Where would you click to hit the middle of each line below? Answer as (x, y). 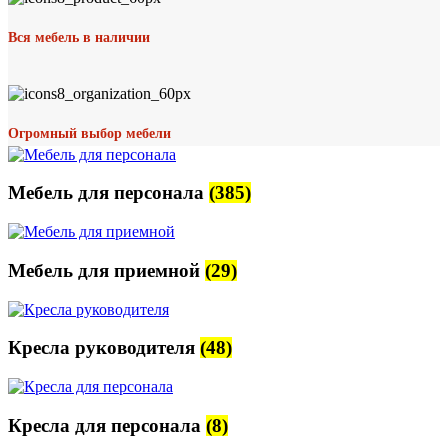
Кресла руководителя (104, 348)
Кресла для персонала (107, 425)
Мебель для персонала (108, 193)
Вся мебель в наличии (79, 38)
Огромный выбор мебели (89, 133)
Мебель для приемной (106, 270)
